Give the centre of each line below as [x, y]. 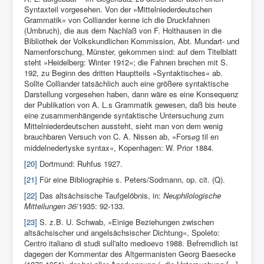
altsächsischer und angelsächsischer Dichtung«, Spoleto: [122, 233]
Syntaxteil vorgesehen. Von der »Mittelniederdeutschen [118, 9]
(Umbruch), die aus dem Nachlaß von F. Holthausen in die [123, 31]
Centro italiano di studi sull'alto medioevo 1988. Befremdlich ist [131, 243]
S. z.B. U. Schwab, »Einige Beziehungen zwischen [126, 222]
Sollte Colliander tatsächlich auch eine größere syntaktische [126, 84]
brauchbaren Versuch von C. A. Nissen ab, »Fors [108, 137]
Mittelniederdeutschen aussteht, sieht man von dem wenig [123, 126]
